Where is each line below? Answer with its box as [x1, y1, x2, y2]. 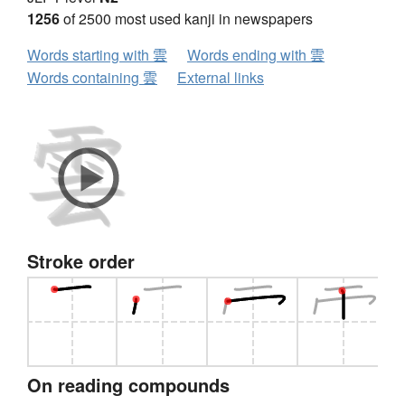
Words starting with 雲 [27, 44, 167, 66]
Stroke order [27, 248, 135, 275]
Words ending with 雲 [187, 44, 325, 66]
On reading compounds [27, 372, 230, 399]
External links [177, 67, 264, 89]
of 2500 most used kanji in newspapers [60, 8, 313, 30]
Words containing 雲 [27, 67, 157, 89]
